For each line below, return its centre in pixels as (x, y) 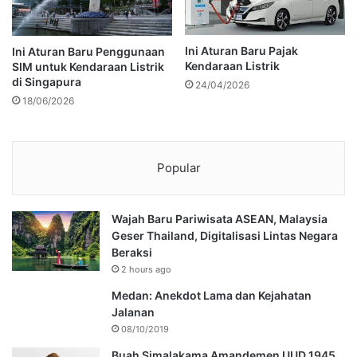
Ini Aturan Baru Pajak (241, 50)
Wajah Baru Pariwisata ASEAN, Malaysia (220, 218)
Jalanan (133, 312)
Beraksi (132, 252)
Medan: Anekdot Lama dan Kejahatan (212, 295)
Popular (178, 167)
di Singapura (47, 81)
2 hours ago (146, 269)
